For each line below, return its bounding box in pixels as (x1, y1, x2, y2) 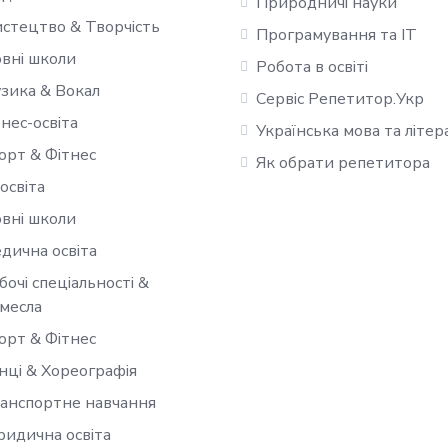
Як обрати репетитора (256, 152, 430, 174)
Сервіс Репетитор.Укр (256, 88, 424, 110)
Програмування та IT (256, 24, 417, 46)
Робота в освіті (256, 56, 368, 78)
